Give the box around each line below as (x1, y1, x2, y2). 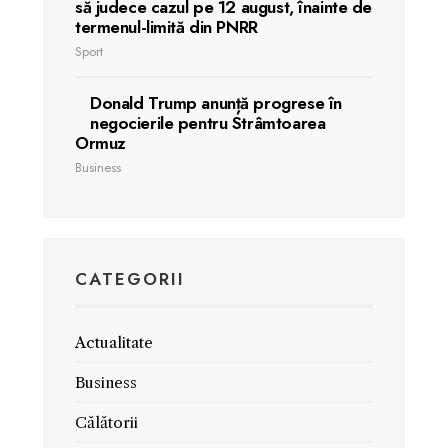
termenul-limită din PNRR (75, 15, 258, 39)
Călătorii (75, 413, 138, 432)
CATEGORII (75, 267, 185, 291)
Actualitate (75, 333, 153, 352)
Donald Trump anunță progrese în (90, 91, 342, 115)
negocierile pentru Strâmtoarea (90, 111, 326, 135)
